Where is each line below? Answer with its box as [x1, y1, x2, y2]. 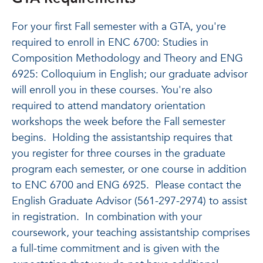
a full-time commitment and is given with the [12, 241, 220, 256]
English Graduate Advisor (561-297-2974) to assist [12, 194, 247, 208]
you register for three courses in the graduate [12, 146, 225, 161]
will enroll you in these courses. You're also [12, 83, 213, 97]
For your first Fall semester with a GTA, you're [12, 19, 226, 34]
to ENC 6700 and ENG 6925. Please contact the [12, 178, 241, 193]
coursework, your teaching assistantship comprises [12, 225, 250, 240]
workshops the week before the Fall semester [12, 114, 225, 129]
